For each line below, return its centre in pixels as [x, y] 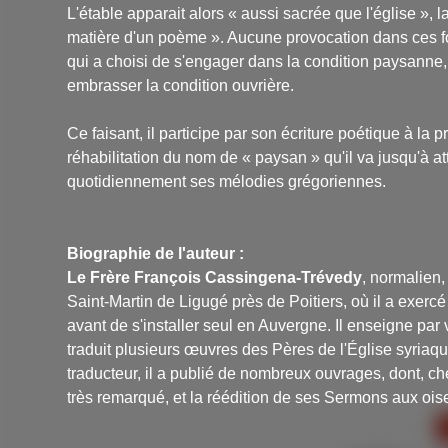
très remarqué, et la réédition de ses [196, 398]
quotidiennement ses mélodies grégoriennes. [227, 182]
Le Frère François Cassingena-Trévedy [215, 278]
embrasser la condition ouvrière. [181, 86]
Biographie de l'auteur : [156, 254]
